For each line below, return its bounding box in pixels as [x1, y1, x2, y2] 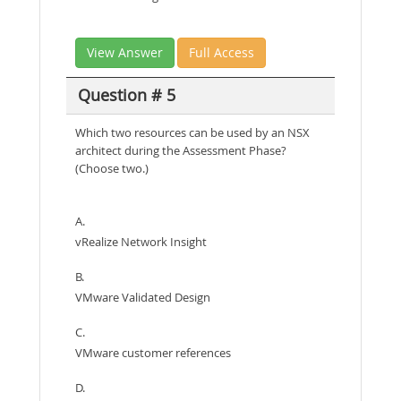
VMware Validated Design [75, 288, 210, 305]
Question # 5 [77, 84, 175, 107]
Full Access [189, 43, 254, 61]
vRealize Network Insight [75, 233, 207, 250]
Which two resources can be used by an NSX [75, 124, 310, 141]
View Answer [87, 43, 163, 61]
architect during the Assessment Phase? [75, 141, 286, 158]
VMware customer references [75, 344, 231, 361]
